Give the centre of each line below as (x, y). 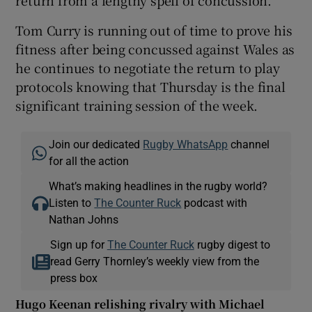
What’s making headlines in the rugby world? (158, 186)
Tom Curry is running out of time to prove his (154, 30)
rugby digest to (232, 245)
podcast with (214, 203)
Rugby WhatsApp (186, 145)
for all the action (89, 161)
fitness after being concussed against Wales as (155, 49)
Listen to (72, 203)
